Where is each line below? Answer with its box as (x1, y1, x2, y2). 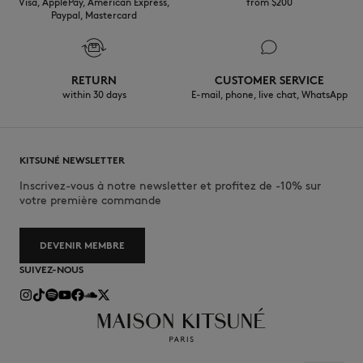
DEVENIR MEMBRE (40, 239, 125, 252)
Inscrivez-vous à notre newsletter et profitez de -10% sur (19, 179, 321, 194)
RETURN (71, 74, 117, 88)
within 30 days (62, 88, 126, 101)
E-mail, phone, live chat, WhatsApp (190, 88, 348, 101)
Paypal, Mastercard (51, 9, 137, 22)
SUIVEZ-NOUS (19, 263, 83, 276)
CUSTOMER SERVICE (214, 74, 324, 88)
